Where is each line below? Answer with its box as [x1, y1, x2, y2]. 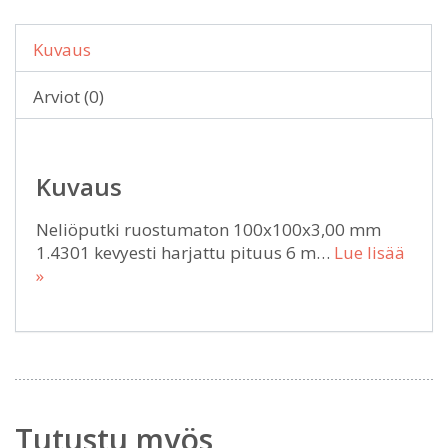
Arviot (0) [33, 85, 104, 108]
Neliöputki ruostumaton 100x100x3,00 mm [36, 218, 381, 241]
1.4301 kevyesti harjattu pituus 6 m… [36, 241, 334, 264]
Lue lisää [334, 241, 405, 264]
